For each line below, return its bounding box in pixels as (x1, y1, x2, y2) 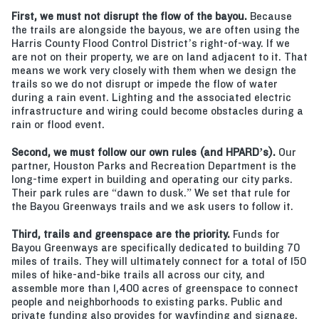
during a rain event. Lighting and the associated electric (11, 90, 291, 104)
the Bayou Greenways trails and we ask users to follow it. (11, 199, 293, 213)
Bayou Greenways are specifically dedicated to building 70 (11, 241, 300, 254)
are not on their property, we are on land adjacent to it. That (11, 50, 308, 63)
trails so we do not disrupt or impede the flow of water (11, 77, 278, 90)
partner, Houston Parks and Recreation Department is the (11, 159, 296, 172)
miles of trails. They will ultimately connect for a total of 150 (11, 254, 306, 268)
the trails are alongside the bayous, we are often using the (11, 23, 300, 36)
